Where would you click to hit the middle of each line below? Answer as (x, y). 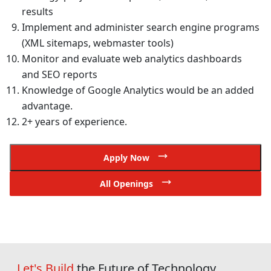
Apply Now (128, 158)
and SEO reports (60, 74)
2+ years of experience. (74, 122)
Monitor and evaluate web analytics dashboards (132, 59)
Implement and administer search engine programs (141, 27)
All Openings (128, 184)
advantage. (47, 106)
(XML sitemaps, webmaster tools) (98, 43)
